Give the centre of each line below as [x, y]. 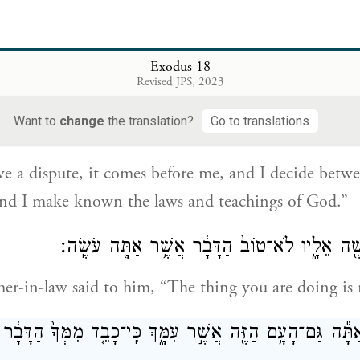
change [82, 121]
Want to [37, 121]
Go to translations [260, 121]
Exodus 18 [180, 66]
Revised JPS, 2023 [180, 81]
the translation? [149, 121]
